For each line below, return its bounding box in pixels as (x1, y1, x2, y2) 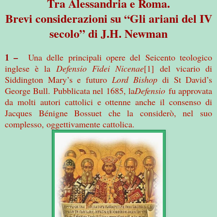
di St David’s (157, 73, 212, 85)
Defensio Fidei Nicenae (56, 62, 144, 74)
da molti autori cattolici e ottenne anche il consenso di (5, 95, 212, 108)
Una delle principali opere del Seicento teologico (18, 51, 213, 63)
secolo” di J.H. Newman (49, 24, 168, 42)
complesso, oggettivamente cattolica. (5, 118, 135, 130)
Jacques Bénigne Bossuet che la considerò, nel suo (5, 107, 212, 119)
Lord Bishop (112, 73, 157, 85)
